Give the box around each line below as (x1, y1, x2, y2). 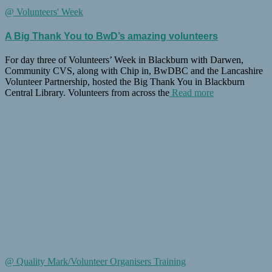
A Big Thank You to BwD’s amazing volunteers (5, 30, 218, 41)
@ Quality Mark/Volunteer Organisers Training (5, 256, 186, 267)
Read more (169, 87, 214, 98)
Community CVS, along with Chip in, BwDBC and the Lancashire (5, 66, 263, 76)
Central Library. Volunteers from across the (5, 87, 169, 98)
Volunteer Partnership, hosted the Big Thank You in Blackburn (5, 76, 245, 87)
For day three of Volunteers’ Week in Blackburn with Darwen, (5, 55, 243, 65)
